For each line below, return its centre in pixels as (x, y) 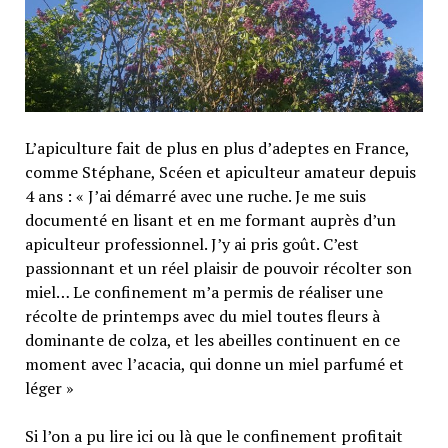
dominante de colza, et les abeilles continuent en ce (212, 340)
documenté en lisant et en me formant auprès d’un (210, 220)
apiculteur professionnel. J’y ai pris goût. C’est (191, 244)
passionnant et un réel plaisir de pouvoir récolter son (218, 268)
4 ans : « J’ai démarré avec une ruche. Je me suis (195, 196)
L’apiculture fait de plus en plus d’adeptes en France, (216, 148)
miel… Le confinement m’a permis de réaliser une (203, 292)
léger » (49, 388)
